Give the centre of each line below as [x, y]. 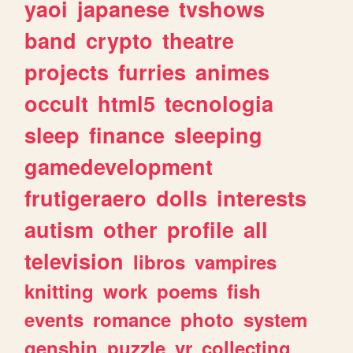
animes [233, 72]
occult [57, 104]
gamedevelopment [119, 167]
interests [262, 198]
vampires [236, 262]
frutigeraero [86, 198]
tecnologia [219, 104]
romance [132, 320]
